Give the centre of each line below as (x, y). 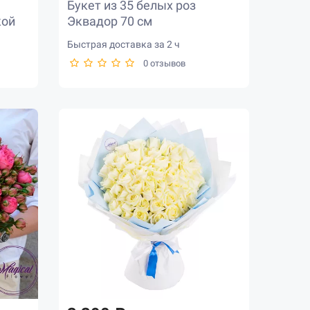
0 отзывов (165, 64)
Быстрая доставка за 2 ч (124, 45)
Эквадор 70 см (110, 21)
